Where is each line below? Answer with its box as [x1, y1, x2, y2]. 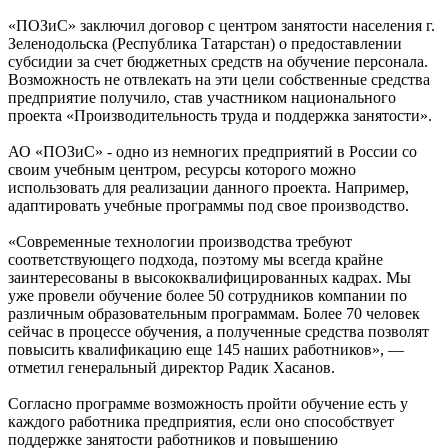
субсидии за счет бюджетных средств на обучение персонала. [8, 53, 428, 71]
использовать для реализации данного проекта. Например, [8, 179, 409, 197]
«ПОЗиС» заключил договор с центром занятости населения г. [8, 17, 435, 35]
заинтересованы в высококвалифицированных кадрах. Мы [8, 269, 411, 287]
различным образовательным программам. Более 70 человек [8, 305, 420, 323]
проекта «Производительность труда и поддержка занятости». [8, 107, 436, 125]
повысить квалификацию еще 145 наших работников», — [8, 341, 404, 359]
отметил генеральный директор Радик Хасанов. [8, 359, 339, 377]
